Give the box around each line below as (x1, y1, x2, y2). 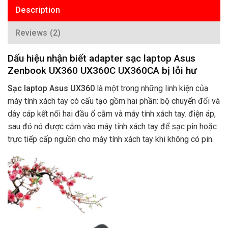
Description (15, 5, 61, 15)
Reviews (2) (15, 28, 61, 38)
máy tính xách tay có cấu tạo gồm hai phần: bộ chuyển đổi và (8, 96, 220, 106)
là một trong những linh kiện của (95, 83, 208, 93)
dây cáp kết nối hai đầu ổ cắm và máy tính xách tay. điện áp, (8, 109, 216, 119)
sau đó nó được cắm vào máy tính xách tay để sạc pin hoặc (8, 122, 217, 131)
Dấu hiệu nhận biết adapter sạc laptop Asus (8, 52, 195, 65)
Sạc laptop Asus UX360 (8, 83, 95, 93)
